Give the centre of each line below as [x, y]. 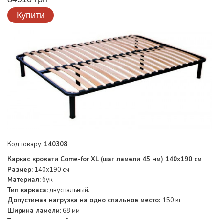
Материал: [24, 180]
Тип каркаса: [28, 190]
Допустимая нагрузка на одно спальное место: [85, 201]
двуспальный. [69, 190]
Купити [31, 15]
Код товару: [26, 144]
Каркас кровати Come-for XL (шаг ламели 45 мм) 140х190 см [105, 160]
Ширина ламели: [34, 211]
